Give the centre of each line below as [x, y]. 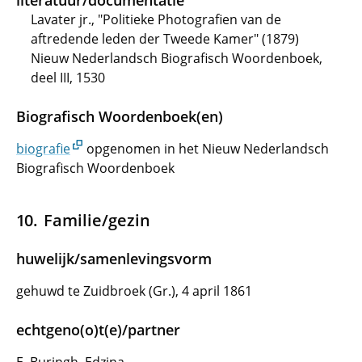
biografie [43, 149]
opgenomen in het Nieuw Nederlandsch [206, 149]
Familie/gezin [97, 220]
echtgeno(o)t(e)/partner [98, 330]
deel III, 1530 [68, 78]
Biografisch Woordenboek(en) [120, 116]
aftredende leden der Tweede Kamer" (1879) [165, 39]
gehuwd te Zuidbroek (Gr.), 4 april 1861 [134, 291]
